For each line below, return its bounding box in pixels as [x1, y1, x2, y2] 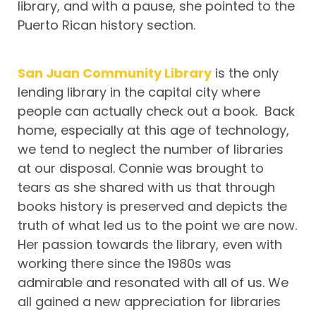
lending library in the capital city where [18, 83, 260, 102]
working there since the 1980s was [18, 255, 231, 273]
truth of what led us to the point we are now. [18, 217, 297, 235]
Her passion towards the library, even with [18, 236, 282, 254]
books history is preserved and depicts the [18, 197, 287, 216]
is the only [212, 64, 279, 83]
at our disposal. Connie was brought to [18, 159, 264, 178]
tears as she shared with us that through [18, 178, 275, 197]
